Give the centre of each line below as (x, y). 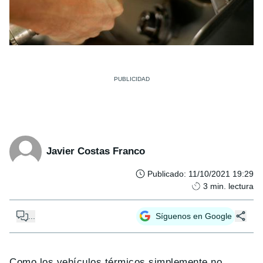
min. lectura (232, 186)
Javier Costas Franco (96, 151)
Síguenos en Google (194, 216)
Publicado (166, 173)
